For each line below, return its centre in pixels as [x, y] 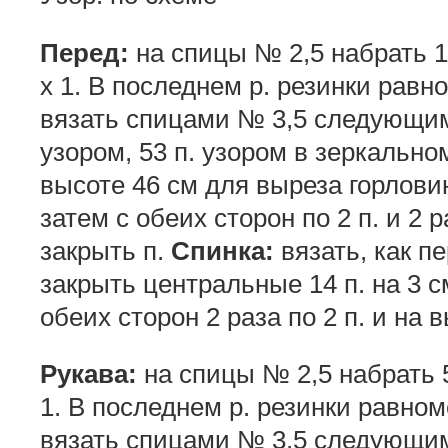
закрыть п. [105, 250]
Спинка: [222, 250]
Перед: [84, 52]
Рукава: [88, 374]
